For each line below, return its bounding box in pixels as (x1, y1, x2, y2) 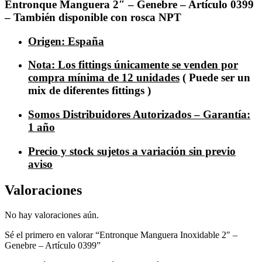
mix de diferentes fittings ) (28, 84, 151, 97)
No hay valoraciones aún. (5, 209, 99, 220)
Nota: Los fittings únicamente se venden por (28, 58, 238, 71)
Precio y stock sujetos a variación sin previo (28, 144, 236, 157)
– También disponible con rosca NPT (5, 11, 181, 23)
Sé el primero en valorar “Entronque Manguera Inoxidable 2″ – (5, 229, 237, 240)
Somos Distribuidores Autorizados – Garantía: (28, 108, 250, 121)
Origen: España (28, 35, 104, 47)
